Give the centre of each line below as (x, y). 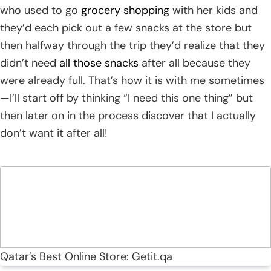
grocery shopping (125, 11)
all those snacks (99, 63)
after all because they (194, 63)
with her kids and (214, 11)
